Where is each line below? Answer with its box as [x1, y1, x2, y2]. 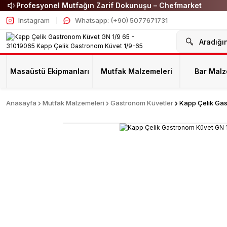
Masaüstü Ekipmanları [10, 67, 89, 75]
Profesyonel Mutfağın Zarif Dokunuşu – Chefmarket [16, 1, 202, 10]
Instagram [18, 16, 50, 24]
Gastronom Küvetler [110, 99, 173, 107]
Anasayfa [6, 99, 36, 107]
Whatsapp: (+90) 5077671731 [75, 16, 168, 24]
